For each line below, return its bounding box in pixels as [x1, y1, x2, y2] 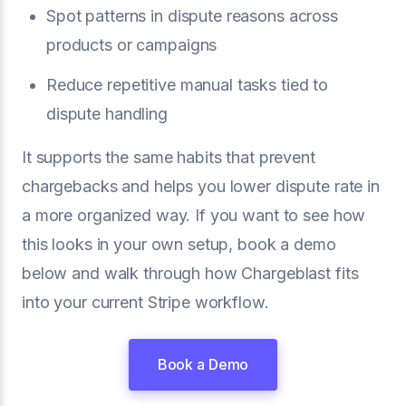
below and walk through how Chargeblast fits [22, 264, 359, 283]
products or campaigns [46, 35, 217, 54]
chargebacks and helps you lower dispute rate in [22, 177, 380, 196]
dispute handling [46, 104, 168, 123]
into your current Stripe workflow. [22, 293, 269, 312]
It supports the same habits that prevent [22, 148, 315, 167]
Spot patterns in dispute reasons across [46, 6, 338, 25]
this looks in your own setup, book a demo [22, 235, 336, 254]
